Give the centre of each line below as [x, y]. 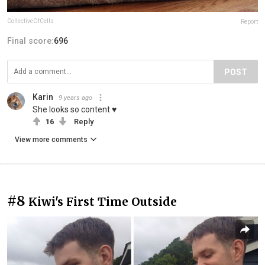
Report [249, 21]
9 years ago [75, 98]
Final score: [30, 41]
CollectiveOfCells [30, 21]
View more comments [51, 139]
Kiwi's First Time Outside [103, 201]
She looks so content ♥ [75, 109]
